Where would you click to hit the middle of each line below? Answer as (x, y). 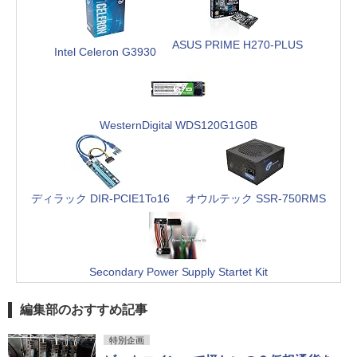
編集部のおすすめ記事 (84, 309)
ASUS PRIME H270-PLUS (237, 44)
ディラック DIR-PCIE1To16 (100, 198)
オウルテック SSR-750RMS (255, 198)
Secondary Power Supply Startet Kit (178, 271)
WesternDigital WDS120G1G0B (178, 125)
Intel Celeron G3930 (105, 51)
